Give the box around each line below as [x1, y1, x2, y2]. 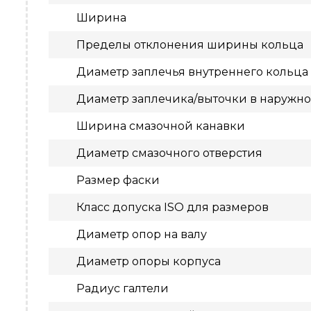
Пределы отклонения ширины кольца [76, 38, 303, 51]
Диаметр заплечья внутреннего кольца [76, 65, 308, 78]
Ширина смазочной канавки [76, 119, 245, 133]
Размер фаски [76, 174, 160, 187]
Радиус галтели [76, 282, 169, 295]
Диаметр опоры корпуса [76, 255, 221, 268]
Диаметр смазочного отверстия [76, 146, 262, 160]
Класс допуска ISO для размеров [76, 201, 269, 214]
